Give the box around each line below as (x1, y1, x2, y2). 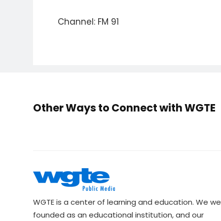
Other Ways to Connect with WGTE (33, 101, 216, 115)
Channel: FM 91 (58, 16, 119, 28)
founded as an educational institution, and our (33, 210, 204, 220)
